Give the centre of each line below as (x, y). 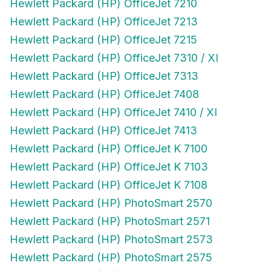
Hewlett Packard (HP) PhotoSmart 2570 (111, 203)
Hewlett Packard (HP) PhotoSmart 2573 (111, 239)
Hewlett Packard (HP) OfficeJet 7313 (104, 76)
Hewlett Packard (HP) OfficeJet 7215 (103, 40)
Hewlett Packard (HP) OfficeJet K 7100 (109, 149)
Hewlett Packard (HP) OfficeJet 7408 (104, 94)
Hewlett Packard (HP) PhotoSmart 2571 (110, 221)
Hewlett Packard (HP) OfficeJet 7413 (103, 130)
